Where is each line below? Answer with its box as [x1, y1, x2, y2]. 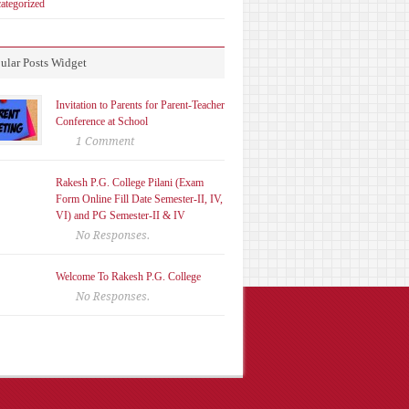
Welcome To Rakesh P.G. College [56, 269, 201, 283]
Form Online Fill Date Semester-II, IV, [56, 192, 223, 205]
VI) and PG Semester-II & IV [56, 208, 185, 222]
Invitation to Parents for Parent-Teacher [56, 98, 225, 111]
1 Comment [76, 134, 134, 148]
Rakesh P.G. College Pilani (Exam [56, 175, 204, 189]
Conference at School [56, 114, 148, 128]
